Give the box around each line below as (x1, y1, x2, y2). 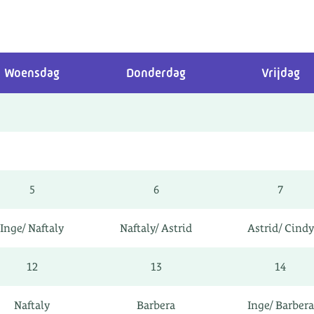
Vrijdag (261, 66, 300, 80)
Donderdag (126, 66, 186, 80)
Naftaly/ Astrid (120, 221, 192, 235)
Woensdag (4, 66, 60, 80)
